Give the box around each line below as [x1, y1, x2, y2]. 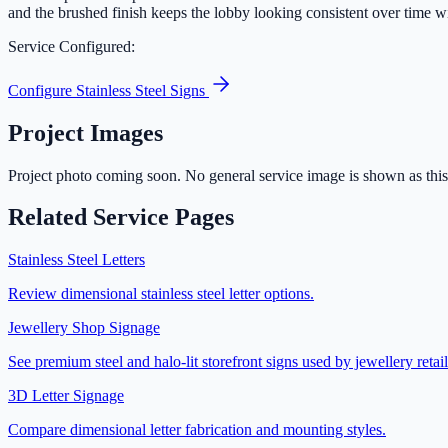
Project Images [8, 119, 163, 146]
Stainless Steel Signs [76, 81, 205, 99]
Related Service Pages [8, 204, 234, 231]
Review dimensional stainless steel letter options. [8, 285, 314, 303]
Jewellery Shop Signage [8, 319, 160, 337]
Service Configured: [8, 37, 135, 55]
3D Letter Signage [8, 387, 124, 405]
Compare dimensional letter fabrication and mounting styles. [8, 421, 386, 439]
